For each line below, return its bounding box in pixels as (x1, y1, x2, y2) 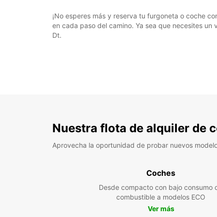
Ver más (147, 204, 174, 213)
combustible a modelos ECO (116, 193, 205, 201)
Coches (146, 168, 175, 178)
